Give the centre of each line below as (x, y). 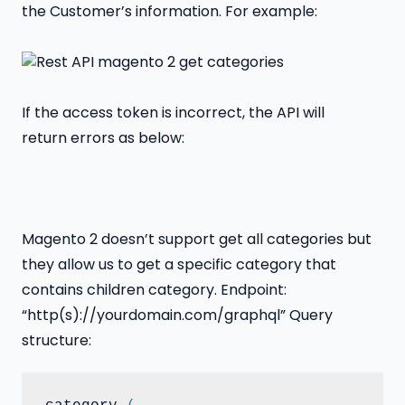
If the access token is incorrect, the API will (173, 112)
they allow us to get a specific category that (179, 264)
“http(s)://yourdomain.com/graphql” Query (177, 315)
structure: (57, 340)
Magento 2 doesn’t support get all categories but (197, 239)
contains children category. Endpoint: (154, 289)
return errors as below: (103, 137)
